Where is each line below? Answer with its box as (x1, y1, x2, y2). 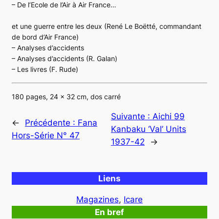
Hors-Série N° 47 (12, 130, 80, 140)
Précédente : (25, 117, 78, 128)
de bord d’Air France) (12, 32, 79, 41)
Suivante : (110, 111, 153, 121)
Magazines (76, 195, 119, 205)
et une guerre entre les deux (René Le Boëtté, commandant (12, 22, 201, 30)
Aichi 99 (152, 111, 185, 121)
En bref (95, 207, 124, 218)
